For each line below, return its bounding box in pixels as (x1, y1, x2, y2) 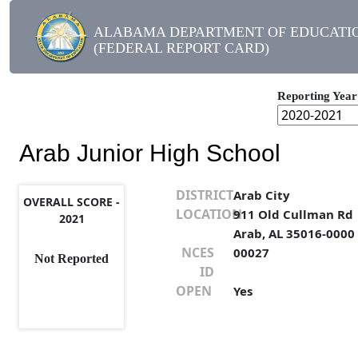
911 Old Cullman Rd (233, 206, 354, 223)
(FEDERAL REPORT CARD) (93, 40, 269, 56)
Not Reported (34, 252, 109, 266)
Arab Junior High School (19, 140, 280, 167)
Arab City (233, 187, 291, 204)
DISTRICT (175, 186, 233, 205)
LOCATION (175, 205, 242, 224)
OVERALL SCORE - (23, 194, 121, 210)
